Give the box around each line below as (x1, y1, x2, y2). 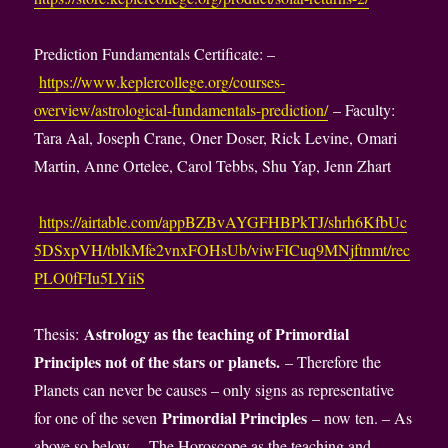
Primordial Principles (162, 406, 308, 430)
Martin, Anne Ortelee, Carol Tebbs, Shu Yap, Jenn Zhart (34, 155, 392, 177)
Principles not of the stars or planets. (34, 350, 281, 374)
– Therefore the (280, 351, 382, 373)
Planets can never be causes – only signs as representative (34, 379, 395, 401)
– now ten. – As (307, 407, 413, 429)
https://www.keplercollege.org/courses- (39, 71, 286, 93)
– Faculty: (328, 99, 396, 121)
